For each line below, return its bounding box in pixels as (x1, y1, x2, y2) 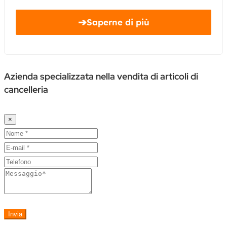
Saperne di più (86, 16, 149, 27)
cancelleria (4, 83, 48, 95)
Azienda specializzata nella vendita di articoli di (4, 70, 198, 82)
